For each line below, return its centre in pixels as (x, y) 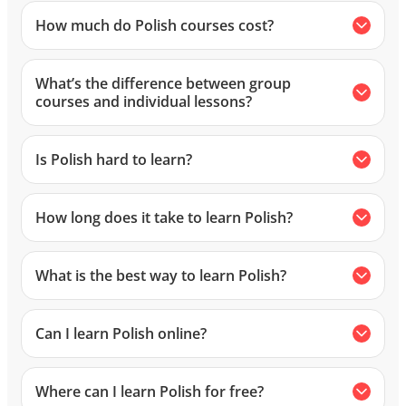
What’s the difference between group (163, 83)
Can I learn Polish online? (121, 333)
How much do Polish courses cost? (155, 25)
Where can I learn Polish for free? (150, 391)
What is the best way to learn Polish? (161, 275)
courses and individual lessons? (144, 101)
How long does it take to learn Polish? (164, 217)
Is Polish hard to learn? (114, 159)
